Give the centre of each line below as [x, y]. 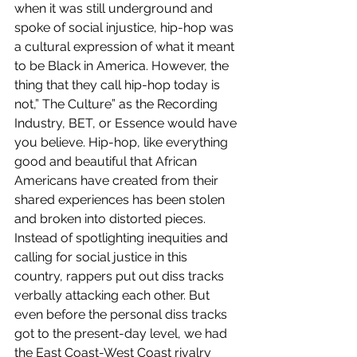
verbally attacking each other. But [114, 296]
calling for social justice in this [102, 257]
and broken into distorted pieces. [112, 219]
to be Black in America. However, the [123, 66]
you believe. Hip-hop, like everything [123, 143]
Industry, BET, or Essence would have [127, 124]
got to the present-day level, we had [122, 334]
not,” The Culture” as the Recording [118, 104]
